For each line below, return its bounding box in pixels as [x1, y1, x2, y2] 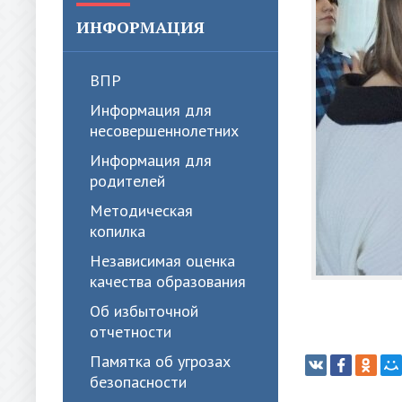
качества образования [90, 271, 246, 292]
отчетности [90, 321, 171, 342]
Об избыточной [90, 301, 198, 321]
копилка [90, 221, 145, 241]
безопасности [90, 371, 187, 392]
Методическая [90, 200, 193, 221]
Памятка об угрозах [90, 351, 231, 371]
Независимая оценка [90, 250, 235, 271]
